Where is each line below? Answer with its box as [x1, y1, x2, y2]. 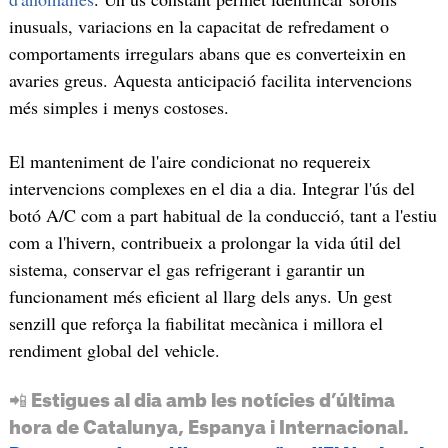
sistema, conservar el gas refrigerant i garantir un [8, 256, 365, 281]
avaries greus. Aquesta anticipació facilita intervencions [8, 68, 412, 93]
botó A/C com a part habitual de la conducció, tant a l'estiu [8, 202, 437, 227]
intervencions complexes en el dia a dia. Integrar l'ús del [8, 175, 415, 200]
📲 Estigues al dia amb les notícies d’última [8, 391, 395, 410]
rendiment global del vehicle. [8, 337, 220, 362]
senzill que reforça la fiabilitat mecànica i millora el [8, 310, 383, 335]
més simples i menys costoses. [8, 95, 229, 120]
